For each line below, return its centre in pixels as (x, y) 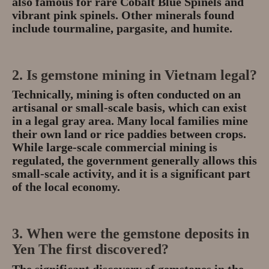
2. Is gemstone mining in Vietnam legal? (134, 75)
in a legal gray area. (63, 121)
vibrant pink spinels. (67, 15)
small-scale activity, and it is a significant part (131, 174)
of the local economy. (66, 187)
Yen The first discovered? (90, 249)
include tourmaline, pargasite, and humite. (122, 29)
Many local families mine (183, 121)
